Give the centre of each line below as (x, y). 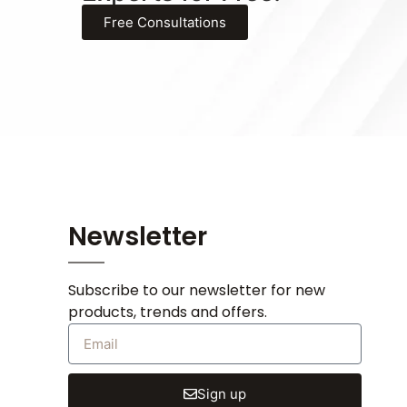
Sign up (222, 393)
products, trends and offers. (168, 312)
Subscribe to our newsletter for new (197, 290)
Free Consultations (165, 22)
